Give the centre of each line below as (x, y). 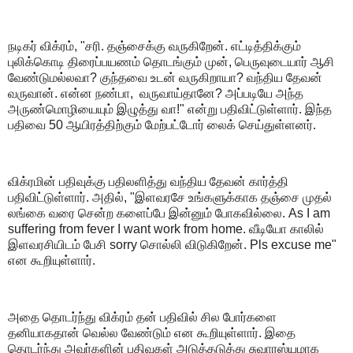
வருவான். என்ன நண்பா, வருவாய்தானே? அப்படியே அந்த (156, 94)
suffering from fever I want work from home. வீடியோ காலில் (166, 229)
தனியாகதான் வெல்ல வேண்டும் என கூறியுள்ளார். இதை (152, 333)
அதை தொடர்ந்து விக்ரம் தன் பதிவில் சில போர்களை (142, 317)
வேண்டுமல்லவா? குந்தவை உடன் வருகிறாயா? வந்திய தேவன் (165, 78)
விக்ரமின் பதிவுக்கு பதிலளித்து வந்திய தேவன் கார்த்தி (148, 182)
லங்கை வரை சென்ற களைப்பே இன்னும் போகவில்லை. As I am (169, 214)
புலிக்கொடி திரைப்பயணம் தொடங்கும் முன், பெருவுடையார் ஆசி (171, 62)
